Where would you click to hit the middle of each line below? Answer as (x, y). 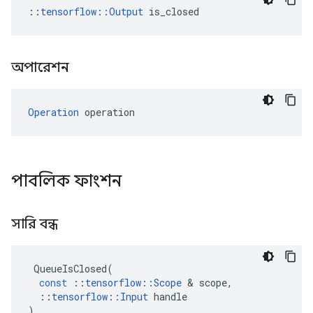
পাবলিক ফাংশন (68, 181)
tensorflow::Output (92, 12)
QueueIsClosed (70, 269)
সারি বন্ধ (36, 224)
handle (170, 297)
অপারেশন (42, 67)
